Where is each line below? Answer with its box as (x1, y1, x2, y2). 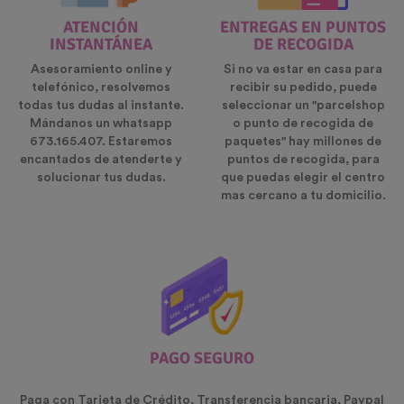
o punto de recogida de (233, 117, 373, 131)
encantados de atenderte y (20, 153, 182, 167)
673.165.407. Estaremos (30, 135, 172, 149)
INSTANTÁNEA (50, 34, 152, 55)
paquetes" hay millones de (225, 135, 381, 149)
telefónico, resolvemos (32, 81, 170, 95)
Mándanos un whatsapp (30, 117, 172, 131)
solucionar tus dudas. (36, 171, 166, 185)
